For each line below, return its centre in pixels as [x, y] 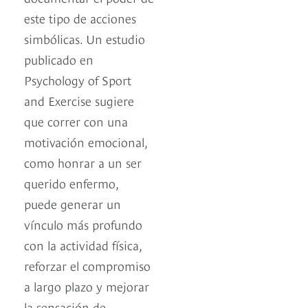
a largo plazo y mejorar [87, 286]
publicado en [59, 59]
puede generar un [73, 203]
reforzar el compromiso [87, 265]
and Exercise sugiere [79, 100]
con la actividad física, [83, 245]
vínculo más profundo [83, 224]
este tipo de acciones [80, 18]
